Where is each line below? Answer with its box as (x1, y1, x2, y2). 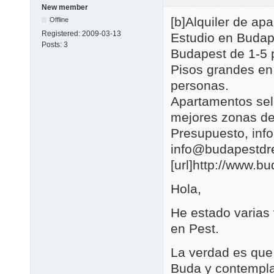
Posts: (42, 40, 64, 49)
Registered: (42, 29, 82, 38)
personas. (171, 78, 229, 93)
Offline (50, 15, 69, 23)
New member (42, 2, 88, 12)
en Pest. (171, 221, 219, 236)
